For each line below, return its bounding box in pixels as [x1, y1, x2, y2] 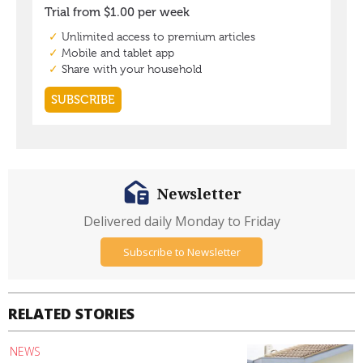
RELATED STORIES [8, 304, 135, 324]
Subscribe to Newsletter [122, 244, 241, 259]
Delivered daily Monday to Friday [83, 212, 280, 231]
